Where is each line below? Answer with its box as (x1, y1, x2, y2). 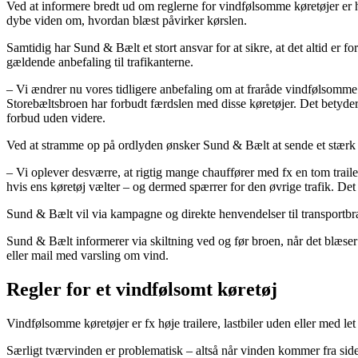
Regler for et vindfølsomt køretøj (6, 279, 277, 300)
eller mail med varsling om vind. (6, 249, 169, 263)
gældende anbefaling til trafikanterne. (6, 55, 193, 70)
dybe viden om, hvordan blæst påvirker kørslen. (6, 14, 247, 28)
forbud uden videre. (6, 111, 105, 125)
